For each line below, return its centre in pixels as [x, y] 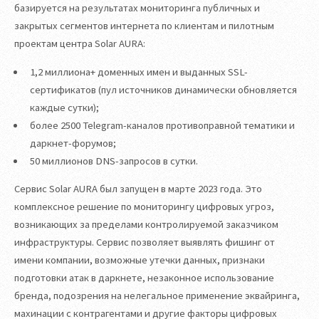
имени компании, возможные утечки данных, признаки [140, 260]
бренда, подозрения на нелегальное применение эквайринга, [157, 296]
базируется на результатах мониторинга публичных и [137, 8]
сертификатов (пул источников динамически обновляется [163, 89]
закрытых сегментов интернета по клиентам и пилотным [144, 26]
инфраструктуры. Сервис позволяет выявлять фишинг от [145, 242]
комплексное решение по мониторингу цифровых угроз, [144, 207]
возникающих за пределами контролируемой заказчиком [146, 225]
